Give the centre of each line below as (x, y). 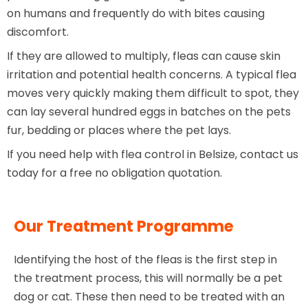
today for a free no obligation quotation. (114, 173)
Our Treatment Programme (124, 227)
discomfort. (38, 32)
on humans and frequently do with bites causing (136, 14)
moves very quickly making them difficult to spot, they (153, 93)
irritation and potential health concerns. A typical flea (152, 75)
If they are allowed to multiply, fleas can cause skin (144, 56)
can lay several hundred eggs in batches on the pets (149, 112)
